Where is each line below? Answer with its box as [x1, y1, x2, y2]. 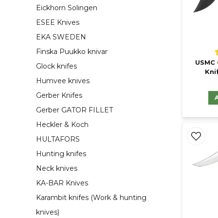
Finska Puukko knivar [36, 47, 108, 56]
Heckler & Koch [36, 120, 89, 129]
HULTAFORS [36, 135, 80, 144]
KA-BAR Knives [36, 179, 88, 188]
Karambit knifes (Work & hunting [36, 193, 146, 202]
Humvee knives [36, 76, 90, 86]
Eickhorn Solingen [36, 3, 97, 13]
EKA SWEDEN [36, 33, 86, 42]
